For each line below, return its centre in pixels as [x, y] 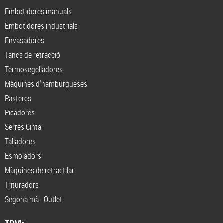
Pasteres [18, 98]
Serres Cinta [23, 127]
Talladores [20, 141]
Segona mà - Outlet [34, 199]
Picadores [20, 112]
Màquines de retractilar [40, 170]
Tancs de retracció [33, 55]
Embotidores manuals [38, 11]
